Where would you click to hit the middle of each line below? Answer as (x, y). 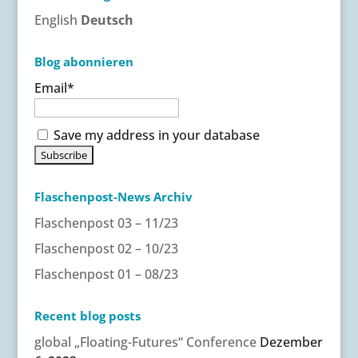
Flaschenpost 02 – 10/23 (106, 248)
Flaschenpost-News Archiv (113, 196)
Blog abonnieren (84, 61)
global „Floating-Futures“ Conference (145, 342)
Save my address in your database (155, 135)
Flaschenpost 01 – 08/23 (106, 274)
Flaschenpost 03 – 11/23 (106, 223)
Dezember (291, 342)
